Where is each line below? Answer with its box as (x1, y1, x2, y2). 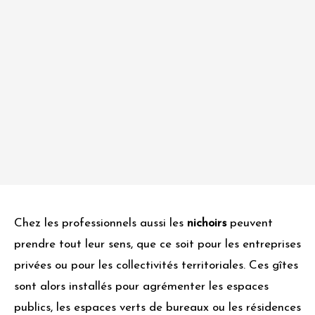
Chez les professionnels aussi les (14, 217, 187, 230)
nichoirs (187, 217, 226, 230)
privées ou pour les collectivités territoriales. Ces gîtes (14, 259, 298, 272)
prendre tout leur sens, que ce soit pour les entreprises (14, 238, 301, 251)
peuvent (226, 217, 273, 230)
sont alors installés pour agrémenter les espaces (14, 281, 269, 293)
